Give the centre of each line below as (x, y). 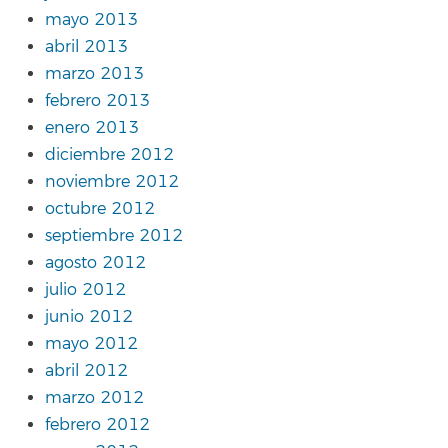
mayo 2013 (91, 20)
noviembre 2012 (112, 182)
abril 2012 (86, 371)
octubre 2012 (100, 209)
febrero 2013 (97, 101)
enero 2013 (92, 128)
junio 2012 (89, 317)
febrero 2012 (97, 425)
